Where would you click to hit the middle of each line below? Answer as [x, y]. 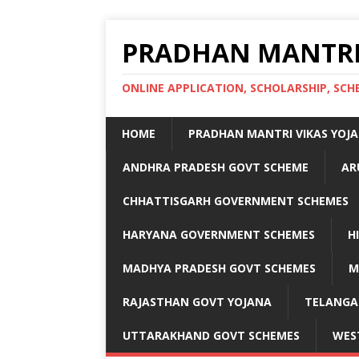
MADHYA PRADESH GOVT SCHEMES [219, 268]
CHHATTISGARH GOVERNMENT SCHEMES [236, 201]
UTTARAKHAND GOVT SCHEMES [211, 335]
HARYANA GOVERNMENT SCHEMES [219, 234]
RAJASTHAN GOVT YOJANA [197, 302]
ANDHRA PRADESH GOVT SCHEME [216, 167]
